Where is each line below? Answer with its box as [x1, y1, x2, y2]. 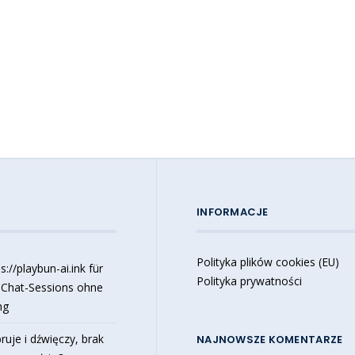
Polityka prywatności [197, 273, 303, 288]
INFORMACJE [197, 204, 269, 219]
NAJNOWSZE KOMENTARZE [197, 331, 343, 347]
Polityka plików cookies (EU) [197, 254, 340, 269]
